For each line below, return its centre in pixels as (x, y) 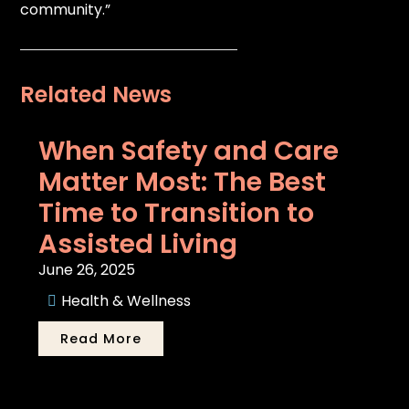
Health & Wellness (126, 300)
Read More (101, 338)
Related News (96, 94)
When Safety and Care (189, 150)
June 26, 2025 (87, 269)
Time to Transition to (177, 212)
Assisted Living (138, 243)
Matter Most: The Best (183, 181)
